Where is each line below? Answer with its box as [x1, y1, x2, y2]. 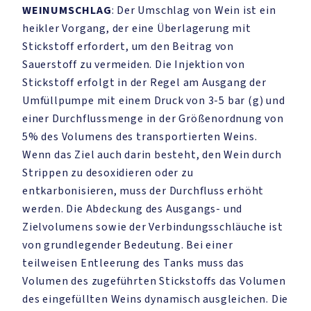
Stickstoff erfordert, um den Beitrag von [22, 39, 234, 54]
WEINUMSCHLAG [22, 3, 112, 18]
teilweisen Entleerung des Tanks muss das [22, 255, 244, 271]
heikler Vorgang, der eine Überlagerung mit [22, 21, 251, 36]
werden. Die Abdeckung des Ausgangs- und [22, 201, 243, 217]
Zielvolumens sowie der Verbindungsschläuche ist [22, 219, 283, 235]
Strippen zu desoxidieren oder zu [22, 165, 194, 180]
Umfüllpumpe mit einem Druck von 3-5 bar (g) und [22, 93, 285, 108]
